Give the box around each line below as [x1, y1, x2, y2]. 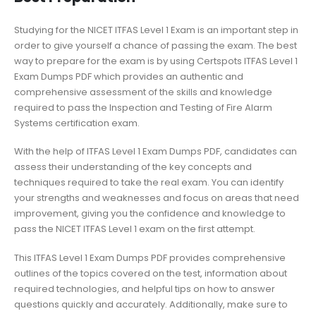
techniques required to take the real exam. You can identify [14, 176, 284, 190]
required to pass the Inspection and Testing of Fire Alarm [14, 100, 272, 114]
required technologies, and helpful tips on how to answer [14, 282, 275, 296]
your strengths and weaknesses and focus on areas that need [14, 191, 299, 205]
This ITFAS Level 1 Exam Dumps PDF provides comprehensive [14, 251, 286, 265]
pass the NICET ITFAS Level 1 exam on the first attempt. [14, 222, 255, 236]
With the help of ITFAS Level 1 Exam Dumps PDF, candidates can [14, 145, 297, 159]
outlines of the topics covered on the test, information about [14, 267, 287, 281]
